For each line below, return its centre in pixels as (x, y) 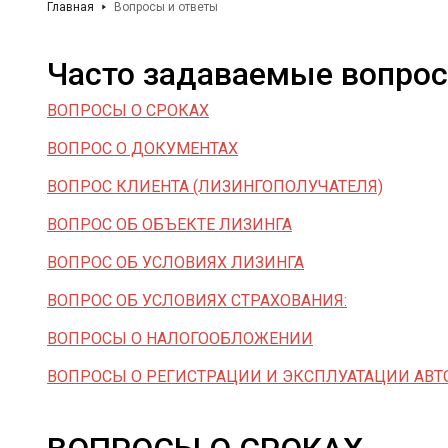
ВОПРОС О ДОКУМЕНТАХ (142, 148)
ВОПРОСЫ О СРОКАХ (128, 110)
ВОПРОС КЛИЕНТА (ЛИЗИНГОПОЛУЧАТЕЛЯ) (215, 186)
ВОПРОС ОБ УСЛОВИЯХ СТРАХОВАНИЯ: (197, 300)
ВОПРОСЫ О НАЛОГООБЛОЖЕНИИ (180, 338)
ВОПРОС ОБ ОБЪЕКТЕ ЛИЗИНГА (169, 224)
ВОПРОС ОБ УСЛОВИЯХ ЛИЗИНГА (175, 262)
